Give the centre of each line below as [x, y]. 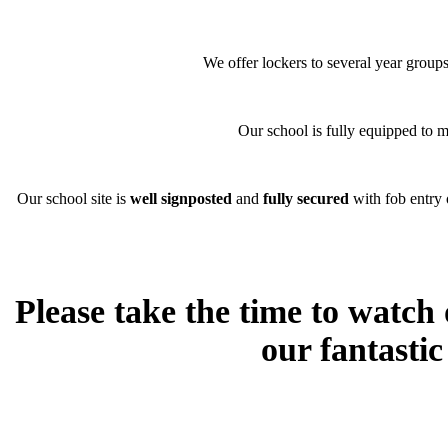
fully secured [307, 198]
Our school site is [73, 198]
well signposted [182, 198]
